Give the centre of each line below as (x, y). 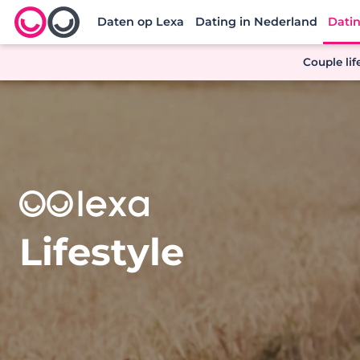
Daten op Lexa (141, 22)
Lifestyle (102, 252)
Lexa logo (45, 39)
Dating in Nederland (256, 22)
